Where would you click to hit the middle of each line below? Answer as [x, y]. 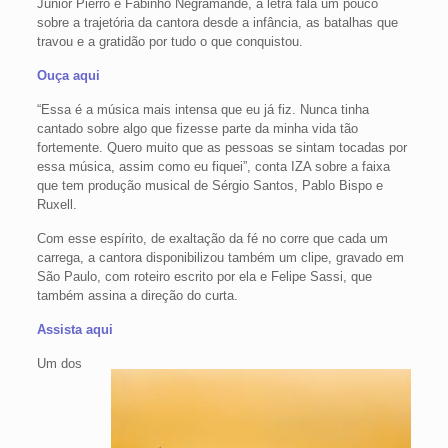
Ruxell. [56, 204]
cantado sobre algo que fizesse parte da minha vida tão [197, 128]
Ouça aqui [68, 75]
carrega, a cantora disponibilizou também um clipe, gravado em [220, 257]
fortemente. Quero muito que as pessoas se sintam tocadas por [221, 147]
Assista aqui [74, 329]
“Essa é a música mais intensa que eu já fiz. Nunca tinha [202, 109]
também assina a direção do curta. [137, 295]
